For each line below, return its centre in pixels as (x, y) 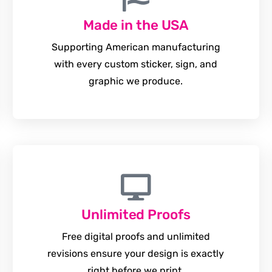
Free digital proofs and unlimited (136, 236)
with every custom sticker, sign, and (136, 64)
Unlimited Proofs (136, 215)
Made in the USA (136, 25)
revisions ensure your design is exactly (136, 253)
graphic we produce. (136, 81)
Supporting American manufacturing (136, 47)
